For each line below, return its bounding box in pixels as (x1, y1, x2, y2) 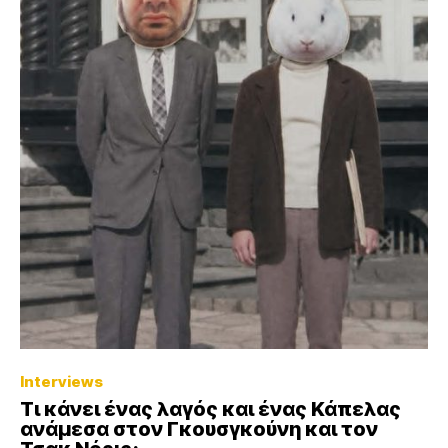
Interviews (20, 371, 103, 391)
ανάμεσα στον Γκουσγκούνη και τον (20, 416, 378, 441)
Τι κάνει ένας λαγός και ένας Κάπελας (20, 396, 401, 421)
